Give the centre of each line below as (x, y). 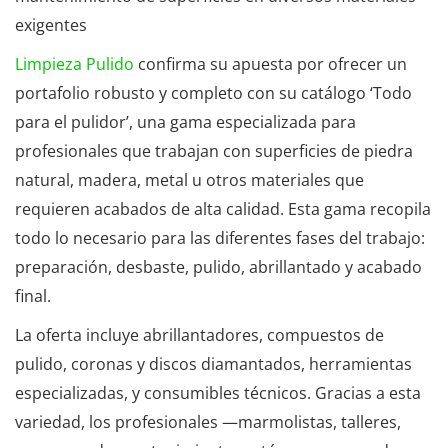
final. (33, 296)
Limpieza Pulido (74, 64)
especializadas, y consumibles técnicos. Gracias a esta (218, 393)
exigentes (51, 25)
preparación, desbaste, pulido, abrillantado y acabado (218, 267)
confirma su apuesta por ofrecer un (270, 64)
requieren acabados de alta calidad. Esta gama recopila (223, 209)
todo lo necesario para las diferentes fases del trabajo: (220, 238)
